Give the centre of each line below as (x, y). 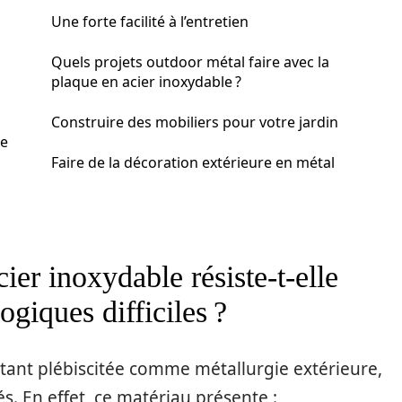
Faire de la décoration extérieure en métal (193, 162)
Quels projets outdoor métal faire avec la (190, 62)
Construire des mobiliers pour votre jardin (195, 122)
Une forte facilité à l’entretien (150, 22)
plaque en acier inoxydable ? (146, 82)
